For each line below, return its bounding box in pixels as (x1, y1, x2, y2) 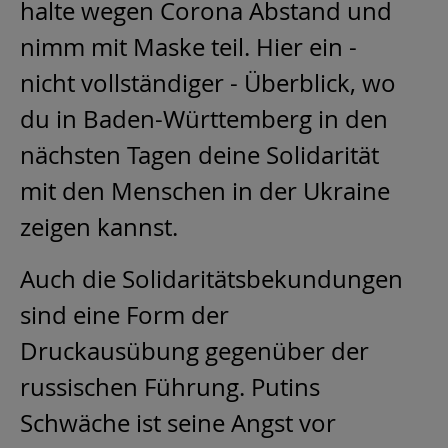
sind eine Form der (20, 298, 229, 331)
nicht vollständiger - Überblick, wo (20, 66, 396, 99)
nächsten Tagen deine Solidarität (20, 138, 379, 171)
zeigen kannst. (20, 210, 184, 243)
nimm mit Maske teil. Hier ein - (20, 30, 357, 63)
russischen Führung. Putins (20, 370, 320, 403)
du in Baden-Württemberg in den (20, 102, 388, 135)
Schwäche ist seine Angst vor (20, 406, 336, 439)
